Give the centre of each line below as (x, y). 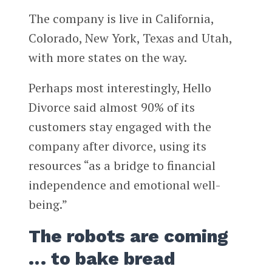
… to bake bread (101, 259)
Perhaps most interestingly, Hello (120, 88)
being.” (48, 205)
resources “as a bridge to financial (122, 166)
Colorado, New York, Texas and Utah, (130, 38)
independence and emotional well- (124, 185)
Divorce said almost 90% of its (111, 107)
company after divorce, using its (117, 146)
